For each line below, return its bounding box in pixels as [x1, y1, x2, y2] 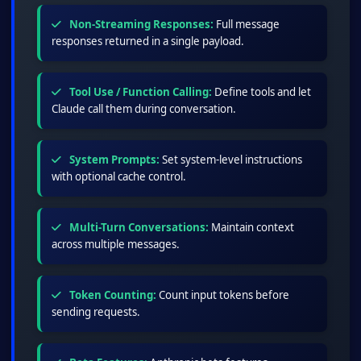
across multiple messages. [52, 237, 180, 252]
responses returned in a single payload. [52, 34, 244, 49]
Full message [214, 17, 280, 32]
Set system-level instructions [160, 152, 302, 168]
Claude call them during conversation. [52, 102, 236, 117]
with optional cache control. [52, 169, 186, 185]
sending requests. [52, 305, 140, 320]
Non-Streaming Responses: [67, 17, 214, 32]
